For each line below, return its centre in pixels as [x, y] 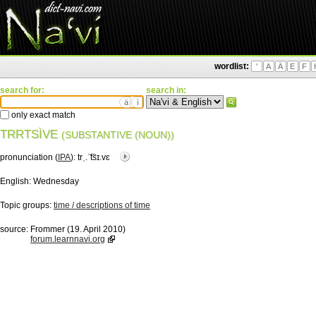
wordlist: [232, 66]
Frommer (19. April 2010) [78, 229]
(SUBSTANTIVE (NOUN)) [118, 135]
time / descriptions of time [102, 205]
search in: [166, 90]
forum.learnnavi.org [68, 239]
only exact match [42, 115]
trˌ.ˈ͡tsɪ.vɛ [95, 157]
